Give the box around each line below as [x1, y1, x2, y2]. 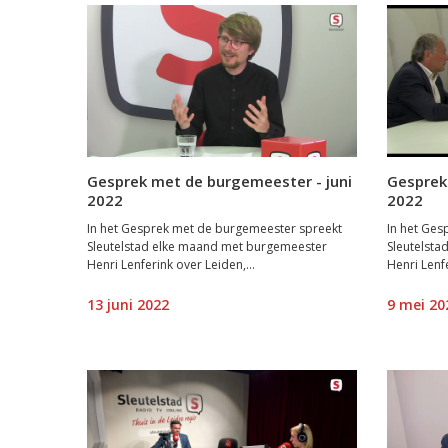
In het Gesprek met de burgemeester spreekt [87, 219, 342, 237]
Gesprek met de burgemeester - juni [87, 170, 352, 191]
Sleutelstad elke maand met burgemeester [87, 237, 327, 255]
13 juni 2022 [87, 294, 169, 314]
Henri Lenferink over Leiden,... [87, 255, 255, 273]
